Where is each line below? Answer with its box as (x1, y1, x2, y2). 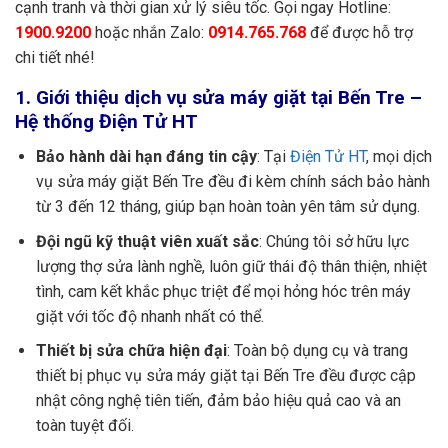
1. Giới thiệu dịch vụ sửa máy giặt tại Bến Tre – (15, 86, 422, 110)
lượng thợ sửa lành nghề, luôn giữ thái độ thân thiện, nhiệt (35, 256, 427, 276)
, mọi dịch (365, 147, 432, 167)
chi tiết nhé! (15, 48, 95, 68)
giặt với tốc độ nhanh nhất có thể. (35, 306, 264, 326)
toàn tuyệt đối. (35, 416, 134, 436)
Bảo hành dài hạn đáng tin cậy (35, 147, 257, 167)
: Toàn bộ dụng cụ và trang (226, 341, 408, 361)
